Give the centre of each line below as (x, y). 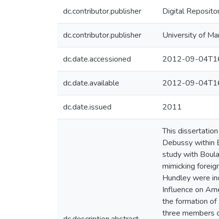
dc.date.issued (87, 107)
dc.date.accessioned (97, 59)
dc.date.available (91, 83)
